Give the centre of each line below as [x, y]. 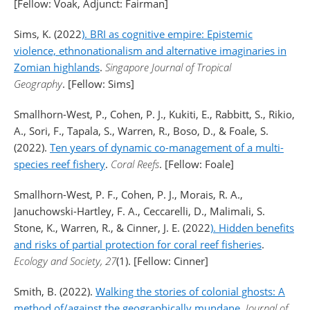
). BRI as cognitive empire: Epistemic [167, 34]
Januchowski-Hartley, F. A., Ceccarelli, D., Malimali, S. [139, 211]
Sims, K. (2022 [48, 34]
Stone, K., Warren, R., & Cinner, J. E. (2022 [112, 228]
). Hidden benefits [252, 228]
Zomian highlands [57, 67]
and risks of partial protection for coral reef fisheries [138, 244]
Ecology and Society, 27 [65, 261]
